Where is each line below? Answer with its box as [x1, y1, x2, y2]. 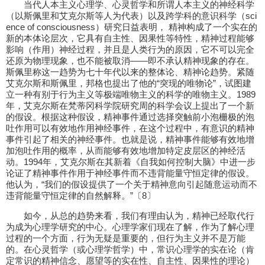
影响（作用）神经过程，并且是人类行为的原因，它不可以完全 [6, 44, 254, 54]
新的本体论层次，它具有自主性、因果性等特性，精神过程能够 [6, 33, 254, 43]
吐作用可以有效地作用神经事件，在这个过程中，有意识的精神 [6, 123, 254, 133]
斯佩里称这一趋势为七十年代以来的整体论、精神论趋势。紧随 [6, 67, 254, 77]
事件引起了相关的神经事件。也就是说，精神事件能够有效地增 [6, 134, 254, 144]
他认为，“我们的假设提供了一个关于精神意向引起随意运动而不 [6, 179, 257, 189]
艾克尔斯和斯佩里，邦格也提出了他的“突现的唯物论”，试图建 [6, 78, 251, 88]
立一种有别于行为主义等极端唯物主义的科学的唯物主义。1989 [6, 89, 256, 99]
